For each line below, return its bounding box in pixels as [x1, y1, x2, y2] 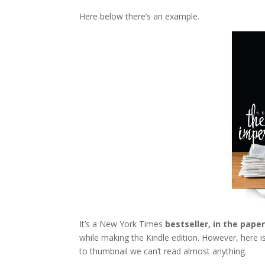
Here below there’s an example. [79, 10, 200, 22]
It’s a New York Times [79, 218, 166, 230]
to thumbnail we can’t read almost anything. [79, 245, 247, 257]
